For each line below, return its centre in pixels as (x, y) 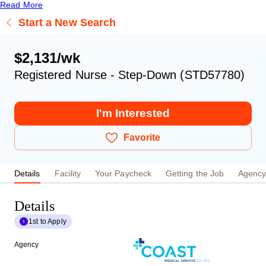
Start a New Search (67, 22)
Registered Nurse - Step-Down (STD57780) (129, 75)
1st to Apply (47, 221)
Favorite (142, 137)
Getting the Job (195, 174)
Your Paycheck (123, 174)
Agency (27, 244)
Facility (68, 174)
